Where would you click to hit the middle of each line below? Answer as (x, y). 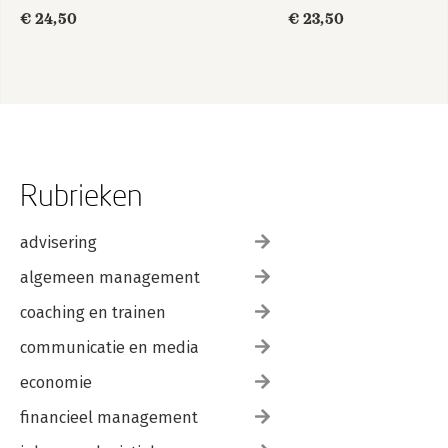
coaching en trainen (93, 312)
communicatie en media (109, 347)
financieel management (109, 417)
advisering (58, 242)
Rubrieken (81, 194)
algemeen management (110, 277)
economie (56, 382)
